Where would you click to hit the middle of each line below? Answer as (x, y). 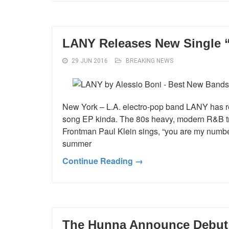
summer (77, 143)
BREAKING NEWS (150, 61)
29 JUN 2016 (90, 61)
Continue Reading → (103, 161)
